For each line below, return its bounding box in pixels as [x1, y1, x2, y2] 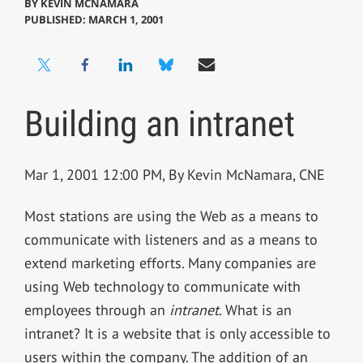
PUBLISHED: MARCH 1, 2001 [23, 12, 164, 28]
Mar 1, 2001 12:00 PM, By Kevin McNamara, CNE [23, 165, 325, 185]
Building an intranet [23, 103, 295, 146]
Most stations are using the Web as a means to [23, 207, 318, 226]
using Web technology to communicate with [23, 277, 301, 297]
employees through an [23, 301, 169, 320]
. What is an [218, 301, 292, 320]
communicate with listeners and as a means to [23, 230, 318, 250]
